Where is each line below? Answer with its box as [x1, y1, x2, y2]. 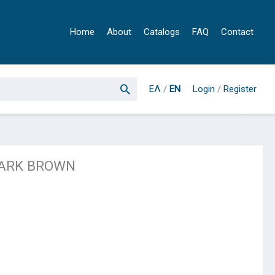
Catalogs [144, 26, 180, 37]
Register [223, 83, 257, 95]
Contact [221, 26, 254, 37]
